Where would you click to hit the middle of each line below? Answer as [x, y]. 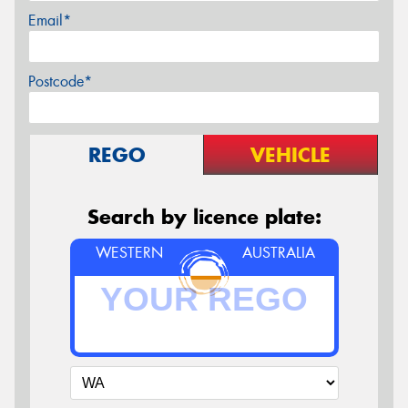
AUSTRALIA [279, 252]
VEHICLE [291, 154]
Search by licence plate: [204, 216]
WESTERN [129, 252]
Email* [50, 20]
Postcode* [60, 81]
